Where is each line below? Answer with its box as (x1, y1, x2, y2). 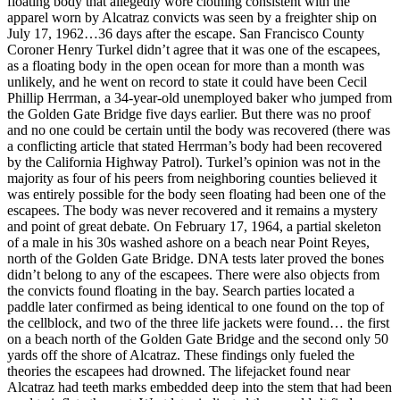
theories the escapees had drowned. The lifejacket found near (7, 362, 350, 379)
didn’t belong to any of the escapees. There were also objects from (7, 266, 379, 282)
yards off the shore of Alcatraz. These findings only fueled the (7, 346, 354, 362)
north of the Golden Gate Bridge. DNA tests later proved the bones (7, 250, 384, 266)
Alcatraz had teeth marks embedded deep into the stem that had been (7, 379, 392, 395)
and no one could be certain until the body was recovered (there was (7, 121, 390, 137)
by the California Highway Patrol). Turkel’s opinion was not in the (7, 154, 380, 170)
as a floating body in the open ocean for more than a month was (7, 57, 364, 73)
